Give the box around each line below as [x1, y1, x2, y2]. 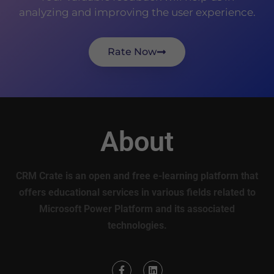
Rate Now [108, 45, 157, 57]
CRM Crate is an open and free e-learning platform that [16, 169, 258, 182]
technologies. [107, 219, 167, 231]
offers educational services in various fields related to [18, 186, 256, 198]
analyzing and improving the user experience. [18, 6, 256, 19]
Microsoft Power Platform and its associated [39, 202, 235, 215]
